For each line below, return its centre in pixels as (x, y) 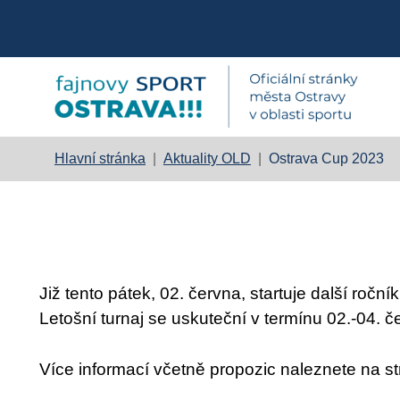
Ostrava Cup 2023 (326, 158)
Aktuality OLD (207, 158)
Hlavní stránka (100, 158)
